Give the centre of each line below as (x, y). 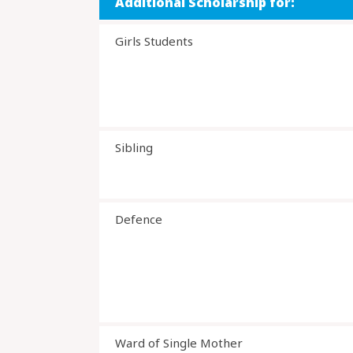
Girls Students (154, 41)
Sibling (134, 147)
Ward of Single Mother (179, 343)
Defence (139, 219)
